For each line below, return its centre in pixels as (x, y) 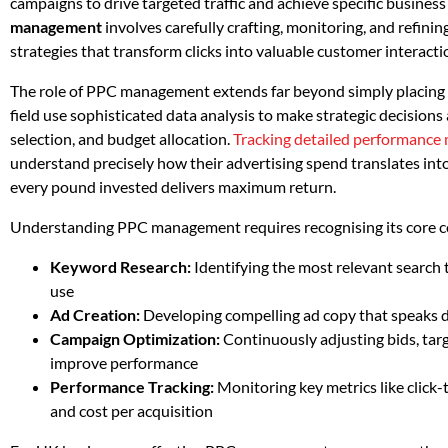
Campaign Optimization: (135, 339)
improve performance (124, 363)
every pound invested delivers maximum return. (173, 187)
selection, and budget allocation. (121, 139)
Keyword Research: (120, 267)
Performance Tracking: (132, 387)
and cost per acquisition (131, 411)
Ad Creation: (95, 315)
